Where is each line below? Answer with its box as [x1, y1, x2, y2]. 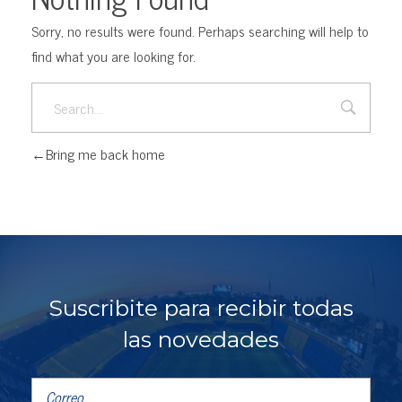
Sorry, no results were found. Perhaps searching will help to [31, 19, 369, 43]
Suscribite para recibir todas [48, 293, 354, 321]
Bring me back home [46, 142, 165, 166]
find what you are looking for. [31, 44, 196, 68]
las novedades [123, 325, 279, 353]
